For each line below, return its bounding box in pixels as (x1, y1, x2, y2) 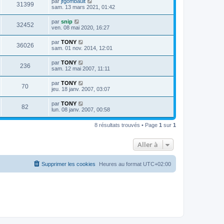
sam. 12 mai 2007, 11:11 (51, 65, 110, 71)
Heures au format (99, 160, 143, 167)
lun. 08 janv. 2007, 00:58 (51, 106, 110, 112)
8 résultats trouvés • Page (94, 121, 159, 128)
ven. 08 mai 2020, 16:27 (51, 24, 109, 30)
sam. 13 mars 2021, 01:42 (51, 3, 115, 10)
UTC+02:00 (143, 160, 171, 167)
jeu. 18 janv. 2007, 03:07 (51, 85, 110, 92)
